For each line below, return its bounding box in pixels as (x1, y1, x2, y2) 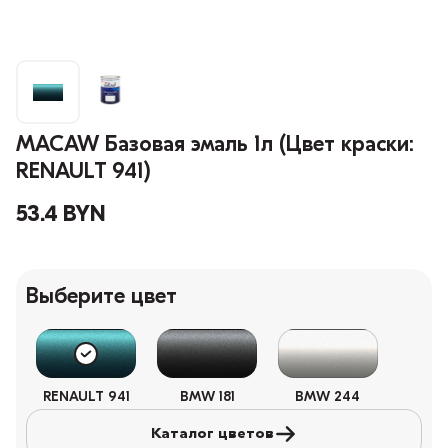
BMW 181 (179, 390, 235, 406)
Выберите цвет (26, 286, 177, 310)
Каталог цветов (151, 426, 274, 442)
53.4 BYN (16, 204, 105, 228)
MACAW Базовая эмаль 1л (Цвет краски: (16, 134, 414, 158)
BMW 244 (295, 390, 361, 406)
